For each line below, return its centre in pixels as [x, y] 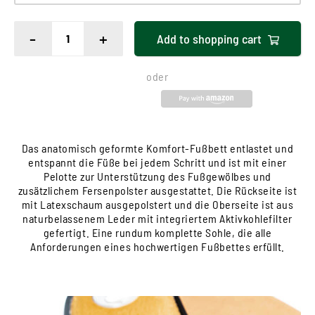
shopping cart [227, 38]
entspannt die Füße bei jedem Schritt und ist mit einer [157, 162]
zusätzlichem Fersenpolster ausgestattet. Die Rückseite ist [157, 191]
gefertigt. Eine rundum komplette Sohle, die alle [157, 233]
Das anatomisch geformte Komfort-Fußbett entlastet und [157, 148]
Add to [173, 38]
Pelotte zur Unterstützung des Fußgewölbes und [157, 176]
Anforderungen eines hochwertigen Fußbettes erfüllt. [157, 247]
